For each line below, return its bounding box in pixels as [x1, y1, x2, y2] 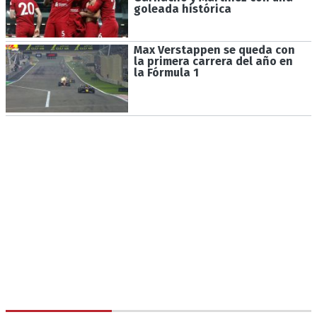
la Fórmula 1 [133, 66, 199, 80]
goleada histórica [133, 1, 231, 16]
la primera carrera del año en [133, 54, 293, 69]
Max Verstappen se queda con [133, 43, 295, 57]
